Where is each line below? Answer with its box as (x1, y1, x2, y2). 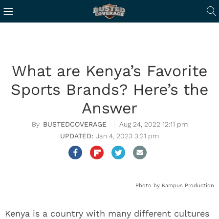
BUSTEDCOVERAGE (43, 120, 107, 128)
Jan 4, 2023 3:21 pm (96, 132, 159, 140)
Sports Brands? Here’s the (11, 80, 208, 99)
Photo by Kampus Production (135, 182, 214, 189)
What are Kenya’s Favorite (12, 62, 207, 80)
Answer (82, 99, 137, 117)
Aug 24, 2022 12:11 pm (119, 120, 188, 128)
